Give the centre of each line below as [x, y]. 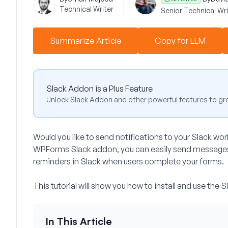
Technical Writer [87, 9]
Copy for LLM [180, 41]
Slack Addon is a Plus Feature [99, 89]
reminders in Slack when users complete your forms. [129, 161]
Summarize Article [86, 41]
